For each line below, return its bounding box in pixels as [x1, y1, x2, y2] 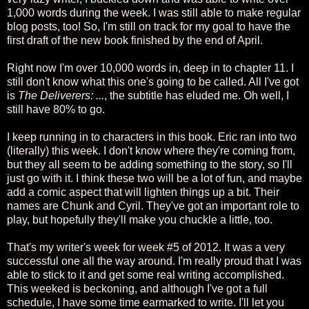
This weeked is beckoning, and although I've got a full [7, 282, 268, 295]
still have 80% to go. [7, 103, 105, 115]
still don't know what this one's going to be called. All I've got [7, 75, 299, 88]
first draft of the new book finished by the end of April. [7, 34, 263, 46]
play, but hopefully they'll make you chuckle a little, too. [7, 213, 272, 226]
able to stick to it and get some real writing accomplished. [7, 268, 284, 281]
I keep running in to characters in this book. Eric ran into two [7, 130, 297, 143]
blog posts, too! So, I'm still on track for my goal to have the [7, 20, 290, 32]
